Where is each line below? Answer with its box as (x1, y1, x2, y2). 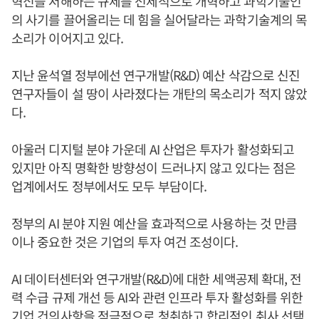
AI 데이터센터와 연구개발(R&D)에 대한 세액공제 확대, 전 (11, 269, 302, 288)
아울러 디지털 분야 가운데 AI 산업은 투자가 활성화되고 (11, 140, 295, 158)
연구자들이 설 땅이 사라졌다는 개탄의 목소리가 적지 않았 (11, 84, 308, 103)
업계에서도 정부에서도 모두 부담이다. (11, 177, 206, 195)
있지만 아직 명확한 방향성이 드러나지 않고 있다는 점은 (11, 158, 296, 177)
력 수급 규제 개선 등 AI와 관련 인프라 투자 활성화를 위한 (11, 288, 303, 306)
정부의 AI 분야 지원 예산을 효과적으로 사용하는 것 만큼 (11, 214, 298, 232)
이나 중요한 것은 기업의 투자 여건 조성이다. (11, 232, 239, 251)
